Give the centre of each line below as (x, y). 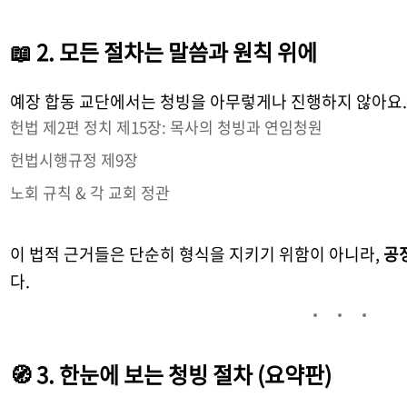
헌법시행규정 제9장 (74, 160)
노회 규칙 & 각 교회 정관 (90, 193)
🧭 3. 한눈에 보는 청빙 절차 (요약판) (171, 375)
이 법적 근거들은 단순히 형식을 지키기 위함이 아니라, (197, 254)
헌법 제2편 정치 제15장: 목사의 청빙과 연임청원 (167, 127)
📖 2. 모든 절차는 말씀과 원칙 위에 (164, 52)
